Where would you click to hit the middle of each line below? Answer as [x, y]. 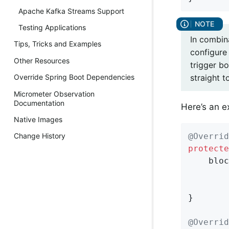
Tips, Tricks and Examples [58, 44]
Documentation [39, 103]
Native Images [38, 119]
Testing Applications [52, 28]
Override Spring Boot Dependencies [74, 77]
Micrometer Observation [54, 94]
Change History [40, 136]
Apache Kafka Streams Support [71, 11]
